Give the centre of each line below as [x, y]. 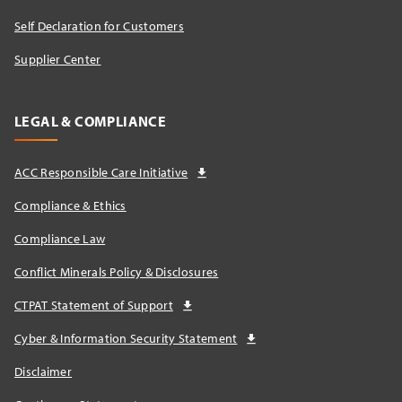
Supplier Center [58, 60]
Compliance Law [60, 239]
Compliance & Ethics [70, 206]
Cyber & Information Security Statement [126, 339]
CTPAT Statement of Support [94, 306]
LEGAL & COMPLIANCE [91, 122]
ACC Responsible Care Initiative [101, 173]
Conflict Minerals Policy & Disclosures [117, 272]
